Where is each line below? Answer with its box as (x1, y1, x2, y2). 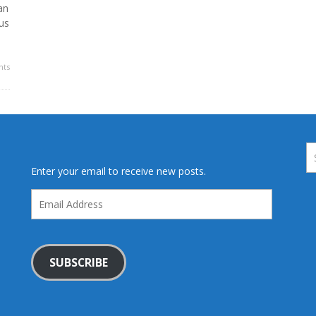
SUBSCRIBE (49, 254, 108, 270)
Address (30, 204, 67, 218)
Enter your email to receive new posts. (31, 164, 206, 178)
